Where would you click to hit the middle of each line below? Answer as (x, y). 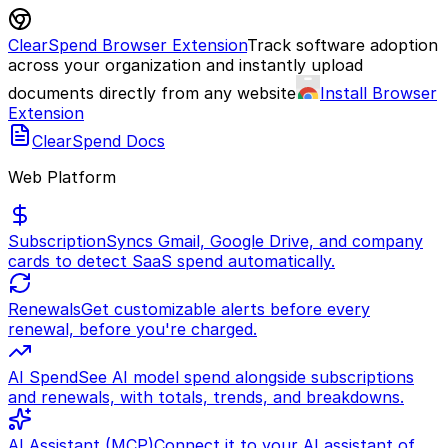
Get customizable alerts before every (225, 309)
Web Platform (62, 177)
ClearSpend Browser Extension (127, 45)
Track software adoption (342, 45)
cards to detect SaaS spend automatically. (171, 261)
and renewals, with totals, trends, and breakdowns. (206, 397)
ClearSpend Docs (98, 141)
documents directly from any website (152, 93)
